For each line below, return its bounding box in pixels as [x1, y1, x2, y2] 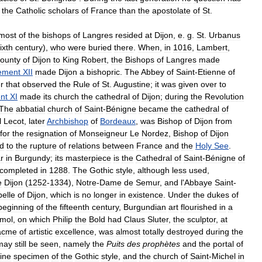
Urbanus [209, 30, 240, 40]
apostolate [152, 5, 191, 15]
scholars [48, 5, 79, 15]
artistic [29, 226, 53, 236]
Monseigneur [79, 128, 127, 138]
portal [213, 239, 234, 249]
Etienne [198, 67, 226, 77]
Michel [212, 251, 236, 261]
